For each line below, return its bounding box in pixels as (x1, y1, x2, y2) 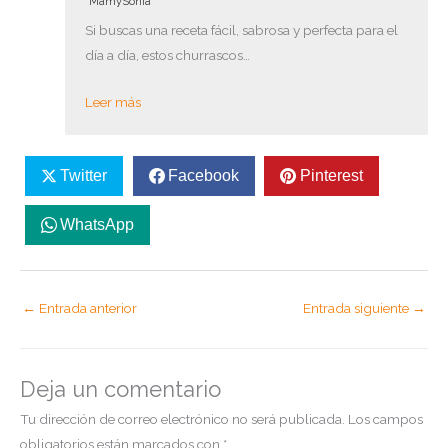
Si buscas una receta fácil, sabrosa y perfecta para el (85, 21, 398, 38)
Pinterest (299, 166, 363, 184)
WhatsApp (59, 216, 134, 234)
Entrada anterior (36, 299, 137, 316)
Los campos (348, 411, 423, 428)
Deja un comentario (20, 376, 221, 403)
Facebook (167, 166, 239, 184)
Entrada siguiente (303, 299, 412, 316)
